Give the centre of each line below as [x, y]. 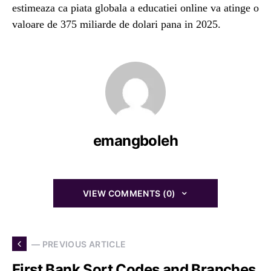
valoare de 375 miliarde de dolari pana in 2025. [116, 24]
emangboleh [135, 141]
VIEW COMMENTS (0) [129, 193]
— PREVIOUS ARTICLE [79, 244]
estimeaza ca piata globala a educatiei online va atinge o [135, 8]
